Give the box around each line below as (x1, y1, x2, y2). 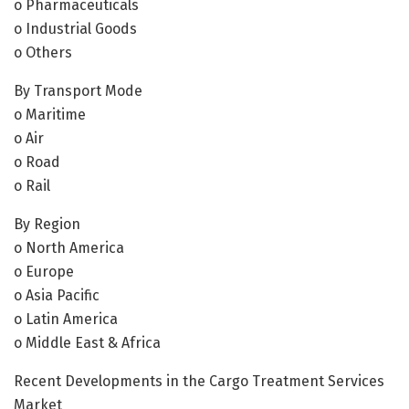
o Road (14, 152, 60, 171)
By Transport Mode (14, 81, 142, 100)
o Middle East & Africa (14, 333, 161, 351)
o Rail (14, 176, 50, 194)
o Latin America (14, 309, 118, 328)
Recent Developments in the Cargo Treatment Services (14, 372, 384, 390)
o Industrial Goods (14, 19, 137, 37)
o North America (14, 238, 124, 257)
